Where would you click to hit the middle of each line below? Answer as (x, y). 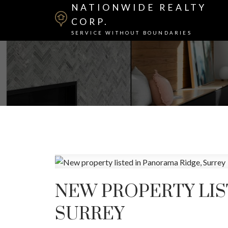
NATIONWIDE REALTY (139, 7)
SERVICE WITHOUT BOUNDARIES (131, 33)
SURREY (89, 214)
